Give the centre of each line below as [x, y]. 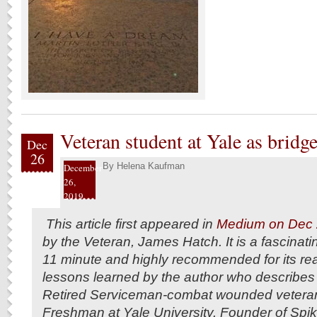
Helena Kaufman [151, 166]
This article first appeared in [128, 224]
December [83, 168]
